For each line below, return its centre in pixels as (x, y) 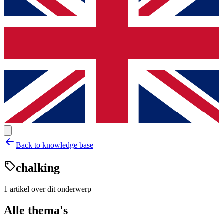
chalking (38, 167)
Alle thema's (36, 210)
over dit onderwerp (60, 189)
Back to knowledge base (55, 145)
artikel (20, 189)
